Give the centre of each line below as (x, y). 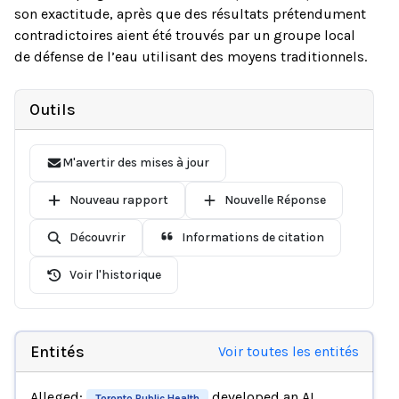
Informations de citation (253, 237)
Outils (53, 110)
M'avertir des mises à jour (135, 163)
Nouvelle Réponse (275, 200)
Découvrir (97, 237)
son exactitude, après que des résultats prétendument (190, 14)
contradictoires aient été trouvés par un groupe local (185, 35)
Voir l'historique (115, 275)
